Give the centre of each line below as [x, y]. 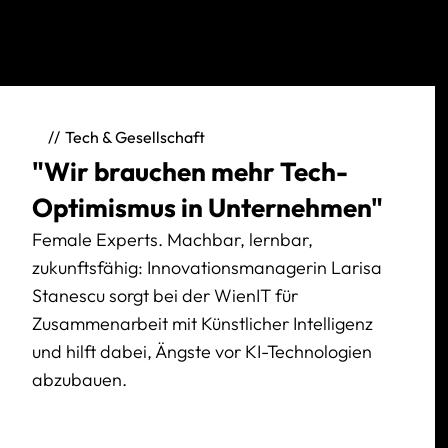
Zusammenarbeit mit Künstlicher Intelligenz [202, 324]
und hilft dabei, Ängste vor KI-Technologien [202, 352]
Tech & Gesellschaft [135, 137]
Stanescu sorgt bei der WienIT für [165, 296]
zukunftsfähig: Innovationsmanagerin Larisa [207, 268]
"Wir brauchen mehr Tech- [190, 172]
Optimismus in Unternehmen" [207, 208]
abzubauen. [79, 380]
